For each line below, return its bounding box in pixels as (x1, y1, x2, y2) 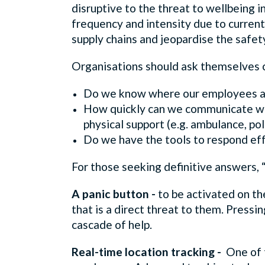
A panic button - (72, 186, 158, 201)
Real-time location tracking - (72, 244, 226, 258)
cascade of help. (72, 217, 159, 231)
